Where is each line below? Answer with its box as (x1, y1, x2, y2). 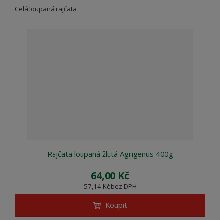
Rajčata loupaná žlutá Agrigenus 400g (47, 149, 173, 159)
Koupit (105, 200, 127, 210)
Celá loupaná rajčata (15, 4, 77, 14)
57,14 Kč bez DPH (83, 182, 137, 191)
